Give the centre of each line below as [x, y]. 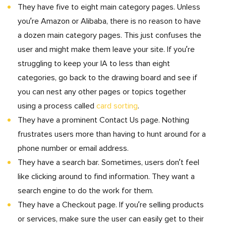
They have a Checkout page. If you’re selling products [111, 205]
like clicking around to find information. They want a [106, 177]
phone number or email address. [73, 148]
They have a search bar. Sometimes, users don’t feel [108, 162]
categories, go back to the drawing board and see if [107, 78]
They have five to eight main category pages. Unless [109, 7]
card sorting [117, 106]
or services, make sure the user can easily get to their [111, 219]
